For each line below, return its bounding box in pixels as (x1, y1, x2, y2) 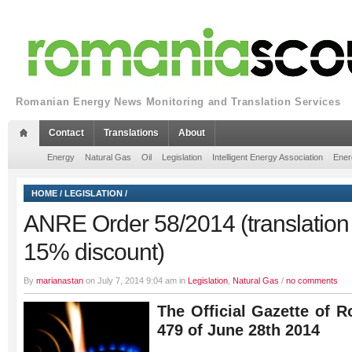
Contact (49, 127, 84, 138)
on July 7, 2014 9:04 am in (83, 276, 188, 285)
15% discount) (24, 239, 164, 265)
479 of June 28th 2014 (157, 321, 320, 339)
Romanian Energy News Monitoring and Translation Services (16, 96, 341, 108)
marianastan (36, 276, 83, 285)
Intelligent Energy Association (212, 152, 323, 162)
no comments (286, 276, 338, 285)
